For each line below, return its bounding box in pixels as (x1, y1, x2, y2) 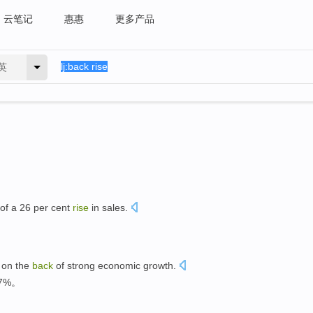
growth (143, 259, 173, 271)
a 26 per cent (8, 202, 73, 213)
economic (98, 259, 140, 271)
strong (67, 259, 95, 271)
